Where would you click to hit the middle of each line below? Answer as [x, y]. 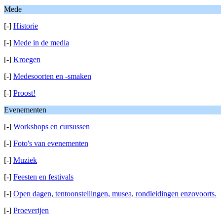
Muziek [25, 160]
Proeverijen [31, 210]
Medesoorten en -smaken [52, 76]
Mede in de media [41, 43]
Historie [26, 26]
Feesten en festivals [43, 177]
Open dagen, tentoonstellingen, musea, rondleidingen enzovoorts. [115, 194]
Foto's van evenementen [51, 143]
